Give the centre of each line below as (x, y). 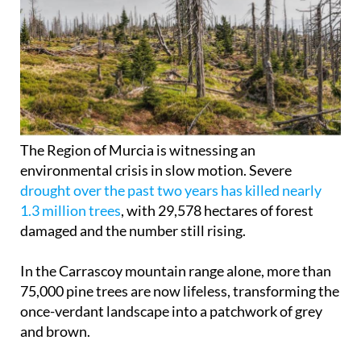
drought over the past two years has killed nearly (171, 191)
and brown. (55, 332)
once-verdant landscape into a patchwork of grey (171, 311)
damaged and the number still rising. (133, 231)
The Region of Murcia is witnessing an (138, 150)
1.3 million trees (71, 211)
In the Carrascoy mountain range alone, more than (176, 271)
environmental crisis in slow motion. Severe (156, 170)
